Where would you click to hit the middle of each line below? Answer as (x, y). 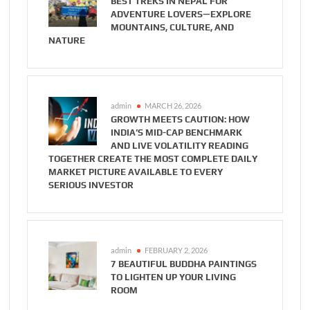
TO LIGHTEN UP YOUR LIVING (174, 277)
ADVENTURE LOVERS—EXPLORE (181, 14)
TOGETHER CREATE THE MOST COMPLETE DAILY (153, 158)
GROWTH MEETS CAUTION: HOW (181, 119)
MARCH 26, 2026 (173, 105)
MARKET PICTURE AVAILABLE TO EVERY (136, 172)
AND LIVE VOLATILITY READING (180, 145)
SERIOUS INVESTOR (91, 185)
